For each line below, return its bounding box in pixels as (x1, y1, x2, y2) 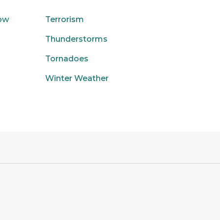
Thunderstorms (45, 34, 108, 44)
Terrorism (45, 15, 84, 24)
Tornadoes (45, 54, 88, 63)
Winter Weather (45, 74, 109, 83)
